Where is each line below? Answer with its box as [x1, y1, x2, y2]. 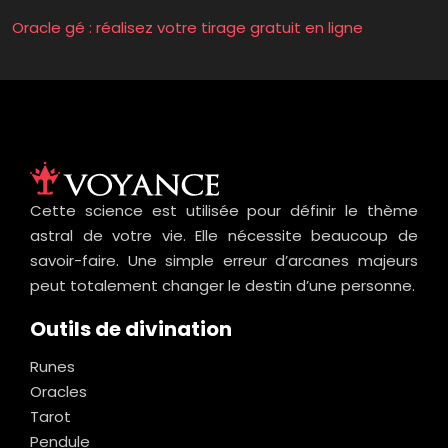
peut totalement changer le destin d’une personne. [30, 274, 415, 296]
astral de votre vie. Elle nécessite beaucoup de [30, 224, 418, 246]
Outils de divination [30, 314, 232, 343]
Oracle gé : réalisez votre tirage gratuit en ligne [12, 17, 363, 39]
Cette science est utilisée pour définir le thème [30, 199, 418, 221]
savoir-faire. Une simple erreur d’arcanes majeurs [30, 249, 418, 271]
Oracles [30, 380, 87, 402]
